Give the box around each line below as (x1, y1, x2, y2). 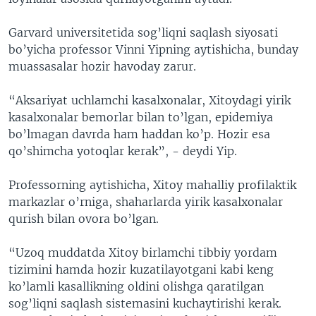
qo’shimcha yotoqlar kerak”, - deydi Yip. (8, 144, 237, 159)
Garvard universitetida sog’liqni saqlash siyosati (8, 25, 278, 40)
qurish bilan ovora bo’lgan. (8, 212, 159, 226)
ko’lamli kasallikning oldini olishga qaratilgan (8, 279, 264, 294)
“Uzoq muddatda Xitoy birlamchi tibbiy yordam (8, 245, 277, 260)
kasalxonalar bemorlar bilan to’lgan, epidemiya (8, 110, 273, 125)
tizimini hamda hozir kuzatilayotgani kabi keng (8, 262, 274, 277)
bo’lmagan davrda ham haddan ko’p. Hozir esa (8, 127, 270, 142)
